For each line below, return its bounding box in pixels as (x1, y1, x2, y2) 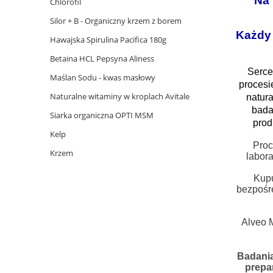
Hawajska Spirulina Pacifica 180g (50, 34, 166, 46)
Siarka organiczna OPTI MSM (50, 110, 154, 121)
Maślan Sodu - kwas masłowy (50, 72, 155, 83)
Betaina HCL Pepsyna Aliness (50, 53, 154, 65)
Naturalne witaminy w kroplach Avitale (50, 91, 190, 102)
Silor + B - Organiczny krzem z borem (50, 15, 182, 27)
